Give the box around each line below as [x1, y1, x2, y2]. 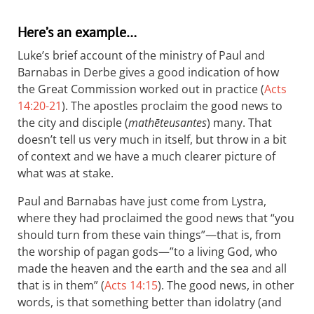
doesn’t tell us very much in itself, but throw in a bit [18, 132, 287, 147]
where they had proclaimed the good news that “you [18, 210, 294, 226]
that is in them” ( [18, 278, 104, 293]
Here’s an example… [18, 23, 137, 41]
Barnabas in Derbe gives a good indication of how [18, 64, 279, 80]
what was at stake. [18, 165, 114, 181]
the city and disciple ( [18, 115, 128, 130]
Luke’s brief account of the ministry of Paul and [18, 48, 265, 63]
